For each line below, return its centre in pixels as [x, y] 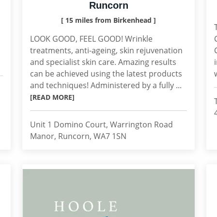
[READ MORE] [52, 97]
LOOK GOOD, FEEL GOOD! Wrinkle [91, 39]
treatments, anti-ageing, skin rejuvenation [106, 50]
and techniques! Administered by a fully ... [106, 85]
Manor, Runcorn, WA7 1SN [78, 136]
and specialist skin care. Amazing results [103, 62]
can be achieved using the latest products [106, 74]
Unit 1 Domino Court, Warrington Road [101, 124]
